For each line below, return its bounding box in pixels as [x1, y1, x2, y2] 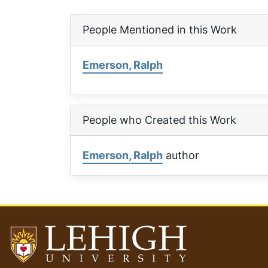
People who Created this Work [83, 112, 236, 127]
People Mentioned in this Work [83, 22, 237, 37]
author [163, 148, 199, 163]
